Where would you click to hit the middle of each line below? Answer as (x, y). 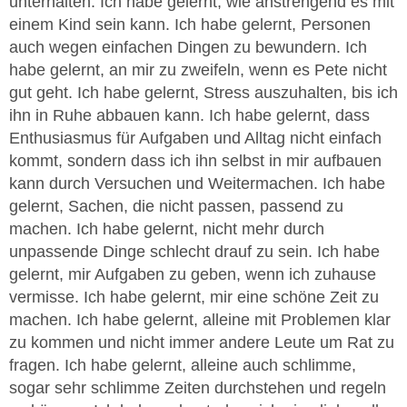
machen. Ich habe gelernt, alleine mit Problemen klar (200, 319)
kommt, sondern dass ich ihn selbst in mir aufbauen (195, 160)
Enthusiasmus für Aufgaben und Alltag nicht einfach (195, 138)
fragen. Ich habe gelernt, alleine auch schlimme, (183, 365)
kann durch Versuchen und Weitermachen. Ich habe (197, 183)
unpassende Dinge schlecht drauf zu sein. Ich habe (194, 251)
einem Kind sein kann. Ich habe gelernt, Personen (190, 24)
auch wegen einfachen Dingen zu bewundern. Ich (188, 47)
